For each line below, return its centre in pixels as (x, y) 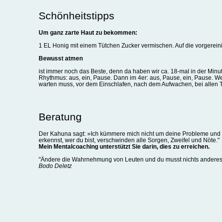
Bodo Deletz (55, 166)
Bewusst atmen (60, 58)
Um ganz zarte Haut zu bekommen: (88, 33)
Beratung (60, 117)
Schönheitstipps (76, 16)
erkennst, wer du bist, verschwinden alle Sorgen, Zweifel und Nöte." (129, 140)
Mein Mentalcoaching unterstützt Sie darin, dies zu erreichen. (124, 147)
